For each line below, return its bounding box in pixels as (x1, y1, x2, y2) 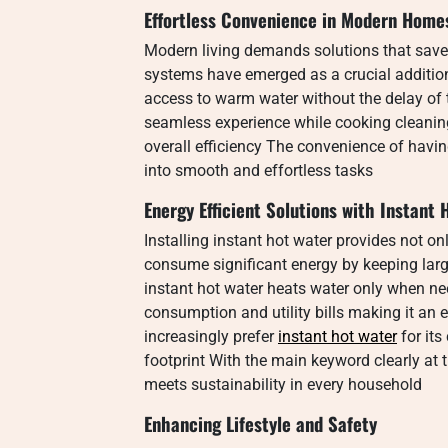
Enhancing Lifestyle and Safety (144, 410, 377, 437)
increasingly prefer (144, 327, 278, 346)
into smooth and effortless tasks (144, 161, 373, 180)
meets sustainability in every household (144, 375, 422, 394)
